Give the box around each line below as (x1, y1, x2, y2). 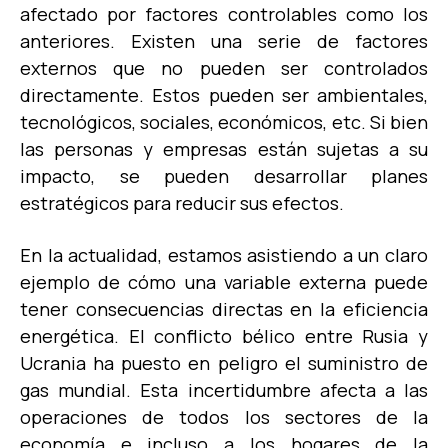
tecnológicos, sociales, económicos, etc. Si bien (20, 109, 428, 134)
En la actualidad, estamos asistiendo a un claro (20, 242, 428, 267)
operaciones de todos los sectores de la (20, 404, 428, 429)
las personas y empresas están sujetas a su (20, 136, 428, 161)
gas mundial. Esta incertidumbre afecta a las (20, 377, 428, 402)
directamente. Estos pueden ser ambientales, (20, 82, 428, 107)
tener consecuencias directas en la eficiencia (20, 296, 428, 321)
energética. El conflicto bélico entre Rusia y (20, 323, 428, 348)
